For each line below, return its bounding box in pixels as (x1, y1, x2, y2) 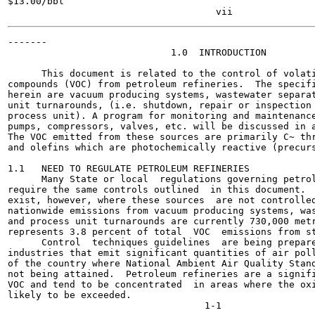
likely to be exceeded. (8, 290, 131, 300)
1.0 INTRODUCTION (8, 47, 266, 58)
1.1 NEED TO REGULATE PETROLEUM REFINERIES (8, 163, 250, 174)
